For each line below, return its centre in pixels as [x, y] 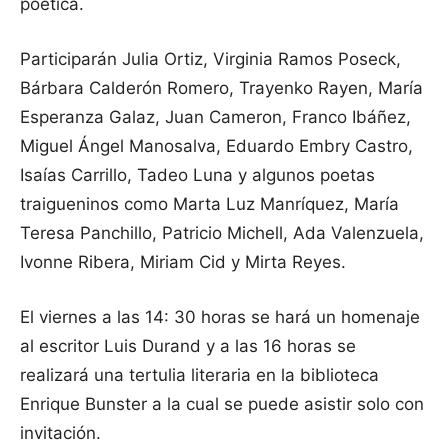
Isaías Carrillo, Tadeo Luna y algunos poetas [197, 175]
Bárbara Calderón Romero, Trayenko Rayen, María [221, 88]
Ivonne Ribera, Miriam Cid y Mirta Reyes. [183, 262]
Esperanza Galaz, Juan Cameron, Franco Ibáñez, [215, 117]
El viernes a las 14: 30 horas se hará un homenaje [220, 317]
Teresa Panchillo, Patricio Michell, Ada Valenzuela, [222, 233]
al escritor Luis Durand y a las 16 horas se [188, 346]
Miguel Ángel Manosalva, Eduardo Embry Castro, [216, 146]
